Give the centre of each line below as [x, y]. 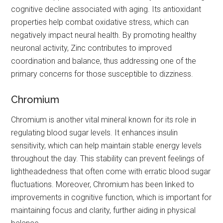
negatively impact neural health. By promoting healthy [104, 35]
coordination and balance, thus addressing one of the [104, 61]
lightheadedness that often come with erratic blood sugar [111, 172]
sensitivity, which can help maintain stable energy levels [107, 146]
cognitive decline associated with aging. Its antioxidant [106, 9]
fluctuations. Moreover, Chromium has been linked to [103, 185]
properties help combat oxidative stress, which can [100, 22]
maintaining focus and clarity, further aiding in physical [104, 211]
